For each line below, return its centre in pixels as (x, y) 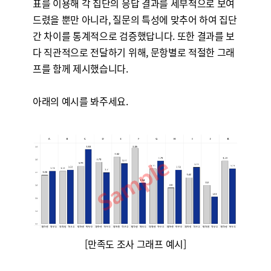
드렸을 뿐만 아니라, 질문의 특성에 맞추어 (116, 19)
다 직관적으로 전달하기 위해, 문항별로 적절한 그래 (134, 52)
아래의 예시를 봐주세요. (80, 101)
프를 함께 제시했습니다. (80, 68)
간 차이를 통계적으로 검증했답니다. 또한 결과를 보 (134, 36)
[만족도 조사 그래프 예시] (135, 244)
